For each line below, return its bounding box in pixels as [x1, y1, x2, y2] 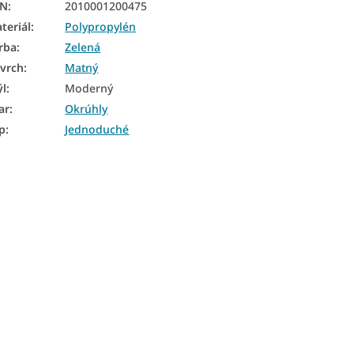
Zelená [65, 39, 101, 55]
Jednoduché [65, 121, 130, 137]
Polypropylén [65, 18, 137, 34]
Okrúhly [65, 100, 108, 116]
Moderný [65, 80, 114, 96]
